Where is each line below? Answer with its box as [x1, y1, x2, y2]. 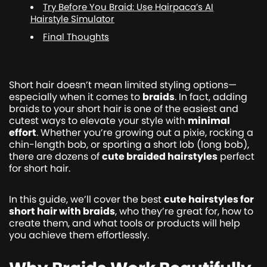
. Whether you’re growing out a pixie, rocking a [36, 125, 253, 139]
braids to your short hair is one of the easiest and [9, 101, 238, 116]
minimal [188, 113, 230, 128]
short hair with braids [9, 204, 115, 218]
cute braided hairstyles [102, 149, 218, 163]
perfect [218, 149, 254, 163]
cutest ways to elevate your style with [9, 113, 188, 128]
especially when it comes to [9, 89, 142, 104]
